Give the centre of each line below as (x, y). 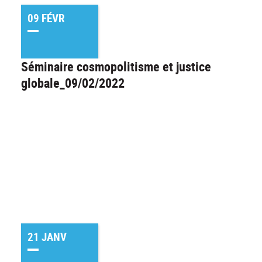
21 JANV (47, 237)
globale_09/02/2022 (73, 82)
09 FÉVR (46, 18)
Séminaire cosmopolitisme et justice (116, 66)
